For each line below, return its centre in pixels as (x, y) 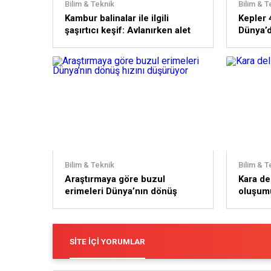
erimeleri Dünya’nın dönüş (121, 191)
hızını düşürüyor (100, 203)
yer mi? (254, 42)
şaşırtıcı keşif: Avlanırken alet (128, 30)
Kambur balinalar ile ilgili (117, 18)
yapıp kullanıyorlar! (105, 42)
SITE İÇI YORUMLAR (107, 241)
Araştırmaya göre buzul (115, 179)
